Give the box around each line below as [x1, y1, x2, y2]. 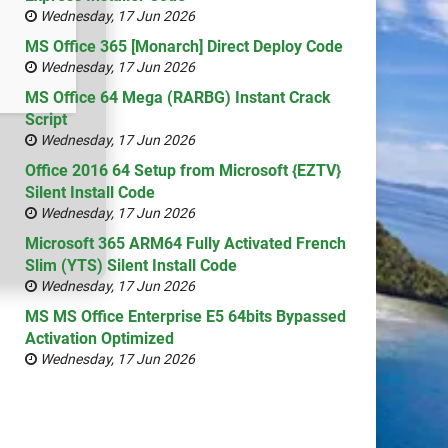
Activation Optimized [25, 328, 174, 348]
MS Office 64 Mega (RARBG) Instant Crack [25, 87, 331, 107]
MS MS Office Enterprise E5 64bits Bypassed [25, 306, 346, 326]
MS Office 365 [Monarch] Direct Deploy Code [25, 36, 343, 56]
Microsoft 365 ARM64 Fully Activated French [25, 233, 346, 253]
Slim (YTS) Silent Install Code [25, 255, 237, 275]
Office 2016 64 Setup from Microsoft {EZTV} [25, 160, 341, 180]
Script [25, 109, 67, 129]
